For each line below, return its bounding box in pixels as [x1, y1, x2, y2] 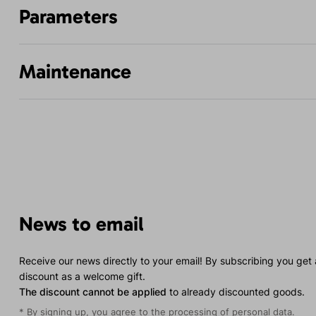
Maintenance [18, 60, 131, 84]
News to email [18, 212, 144, 236]
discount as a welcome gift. [18, 270, 145, 283]
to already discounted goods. [166, 286, 305, 298]
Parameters [18, 5, 118, 29]
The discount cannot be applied [18, 286, 166, 298]
